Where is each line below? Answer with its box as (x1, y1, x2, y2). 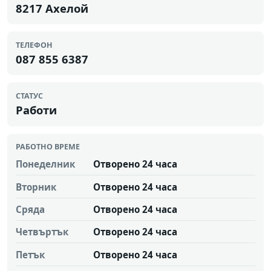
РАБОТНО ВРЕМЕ (15, 142, 80, 152)
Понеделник (15, 158, 75, 171)
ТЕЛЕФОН (15, 39, 53, 50)
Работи (15, 102, 57, 117)
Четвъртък (15, 226, 68, 238)
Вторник (15, 180, 56, 193)
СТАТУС (15, 90, 43, 101)
